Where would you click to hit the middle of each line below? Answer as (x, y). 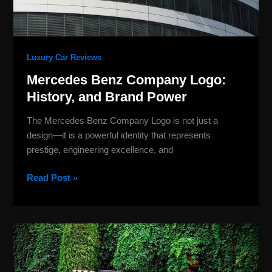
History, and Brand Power (107, 97)
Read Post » (53, 178)
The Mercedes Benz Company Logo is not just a (123, 121)
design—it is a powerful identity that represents (119, 136)
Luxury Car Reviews (64, 58)
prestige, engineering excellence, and (100, 150)
